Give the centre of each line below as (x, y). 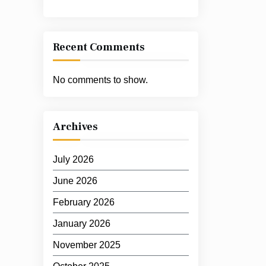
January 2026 (82, 224)
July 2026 (73, 159)
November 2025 (87, 245)
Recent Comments (99, 47)
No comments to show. (100, 80)
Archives (75, 127)
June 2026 (75, 181)
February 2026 (84, 202)
